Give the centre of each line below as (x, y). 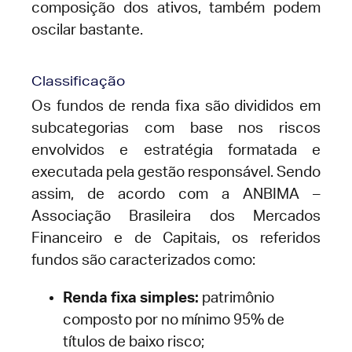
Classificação (78, 81)
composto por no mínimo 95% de (174, 321)
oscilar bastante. (87, 31)
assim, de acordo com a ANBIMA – (176, 195)
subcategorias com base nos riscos (176, 129)
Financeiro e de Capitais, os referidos (176, 239)
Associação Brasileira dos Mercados (176, 217)
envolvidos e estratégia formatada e (176, 151)
